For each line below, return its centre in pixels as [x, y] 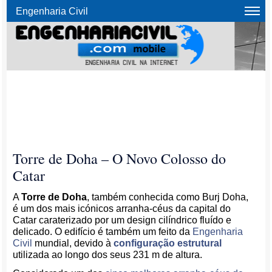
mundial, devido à [73, 243]
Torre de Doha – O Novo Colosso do [120, 158]
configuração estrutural [168, 243]
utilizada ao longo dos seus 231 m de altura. [108, 255]
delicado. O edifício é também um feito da [103, 232]
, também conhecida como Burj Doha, [168, 197]
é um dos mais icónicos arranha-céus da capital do [122, 209]
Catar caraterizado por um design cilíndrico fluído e [122, 220]
